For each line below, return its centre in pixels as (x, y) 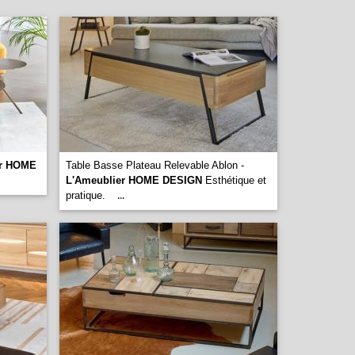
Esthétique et (234, 180)
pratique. (87, 195)
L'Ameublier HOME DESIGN (134, 180)
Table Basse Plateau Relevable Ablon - (155, 165)
